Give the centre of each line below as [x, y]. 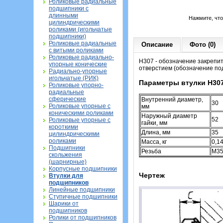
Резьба [151, 152]
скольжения [65, 155]
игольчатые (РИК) [74, 78]
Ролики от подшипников [83, 218]
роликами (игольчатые [80, 29]
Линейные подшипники [82, 190]
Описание [157, 45]
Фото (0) [203, 45]
